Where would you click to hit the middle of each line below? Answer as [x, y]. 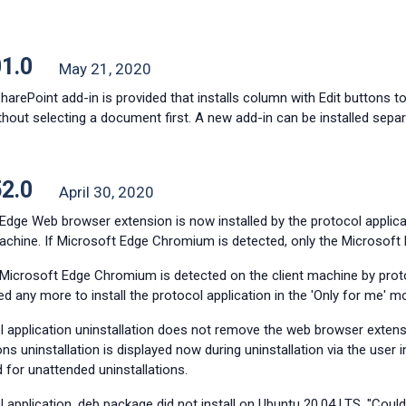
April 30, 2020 [106, 192]
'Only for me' [348, 295]
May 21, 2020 [105, 69]
